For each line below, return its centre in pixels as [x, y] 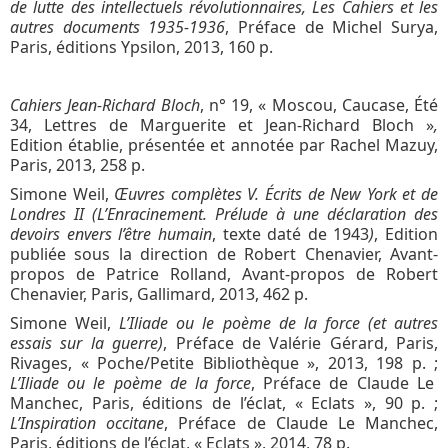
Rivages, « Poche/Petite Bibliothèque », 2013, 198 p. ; [224, 362]
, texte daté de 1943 [290, 233]
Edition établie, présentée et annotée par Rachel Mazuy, [224, 144]
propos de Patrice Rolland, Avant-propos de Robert [224, 273]
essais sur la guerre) [87, 342]
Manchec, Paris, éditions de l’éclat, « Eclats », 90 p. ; [224, 402]
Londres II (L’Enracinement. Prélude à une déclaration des [224, 213]
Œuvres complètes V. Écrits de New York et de [276, 193]
